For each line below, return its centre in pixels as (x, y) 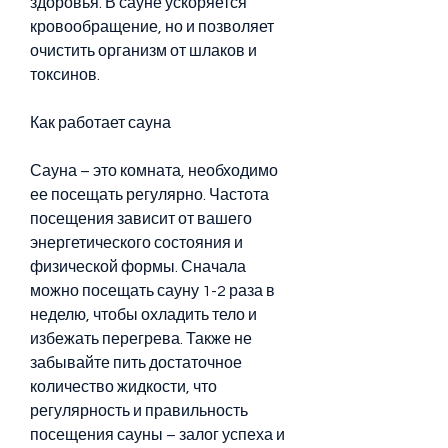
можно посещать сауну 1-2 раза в (152, 290)
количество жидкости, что (123, 386)
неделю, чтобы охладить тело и (143, 314)
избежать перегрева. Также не (141, 338)
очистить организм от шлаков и (143, 50)
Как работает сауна (100, 122)
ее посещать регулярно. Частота (149, 194)
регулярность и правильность (139, 410)
